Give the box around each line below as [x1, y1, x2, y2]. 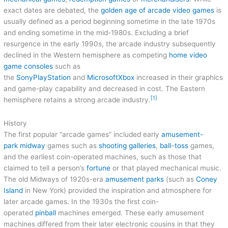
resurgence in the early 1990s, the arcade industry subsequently [4, 39, 216, 48]
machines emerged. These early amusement [56, 208, 205, 217]
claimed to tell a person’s [4, 163, 87, 172]
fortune [87, 163, 111, 172]
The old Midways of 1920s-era [4, 175, 106, 183]
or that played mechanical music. [110, 163, 222, 172]
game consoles [4, 62, 53, 70]
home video [169, 50, 208, 59]
